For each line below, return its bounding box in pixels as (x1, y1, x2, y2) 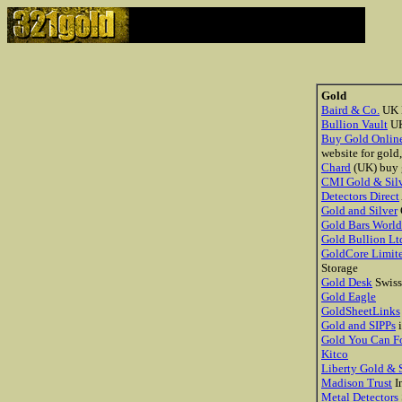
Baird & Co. (321, 103, 380, 117)
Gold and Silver (321, 204, 398, 217)
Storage (321, 261, 358, 275)
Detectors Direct (321, 189, 399, 203)
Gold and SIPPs (321, 319, 396, 332)
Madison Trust (321, 376, 392, 389)
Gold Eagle (321, 290, 376, 303)
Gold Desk (321, 275, 372, 289)
